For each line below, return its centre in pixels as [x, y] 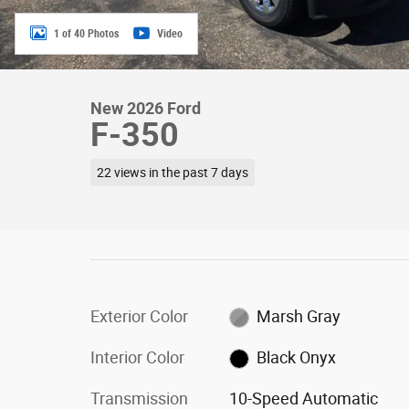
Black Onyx [297, 357]
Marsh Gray [299, 316]
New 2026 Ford [146, 108]
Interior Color [137, 357]
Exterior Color [139, 316]
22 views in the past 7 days [172, 172]
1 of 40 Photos [86, 33]
